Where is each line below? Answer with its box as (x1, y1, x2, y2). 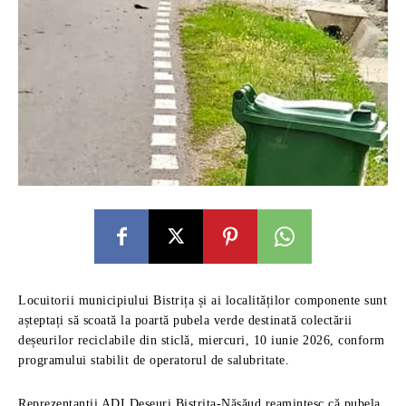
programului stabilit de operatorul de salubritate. (18, 353, 289, 367)
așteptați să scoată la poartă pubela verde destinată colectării (18, 314, 353, 327)
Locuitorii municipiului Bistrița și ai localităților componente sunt (18, 294, 387, 307)
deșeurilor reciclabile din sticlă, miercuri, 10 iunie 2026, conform (18, 333, 385, 347)
